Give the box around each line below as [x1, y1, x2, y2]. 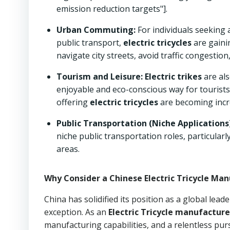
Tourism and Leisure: [56, 71, 143, 82]
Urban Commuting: [56, 24, 136, 35]
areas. [56, 143, 80, 155]
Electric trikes [145, 71, 202, 82]
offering [56, 97, 90, 108]
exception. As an [44, 206, 108, 218]
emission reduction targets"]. [56, 3, 167, 14]
